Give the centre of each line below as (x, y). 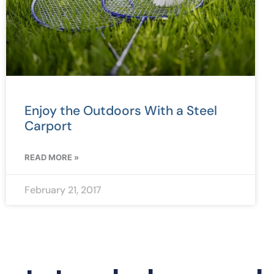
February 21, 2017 (63, 190)
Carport (48, 126)
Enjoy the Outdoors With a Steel (121, 110)
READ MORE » (52, 157)
